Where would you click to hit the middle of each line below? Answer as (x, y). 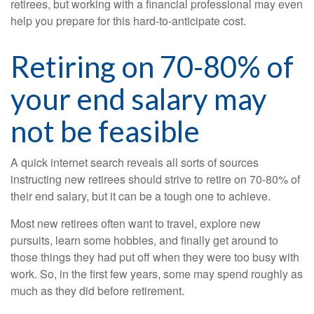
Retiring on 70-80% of (152, 67)
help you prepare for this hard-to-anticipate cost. (128, 21)
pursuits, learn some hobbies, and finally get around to (144, 240)
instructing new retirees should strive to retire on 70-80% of (155, 179)
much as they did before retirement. (97, 291)
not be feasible (105, 131)
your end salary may (139, 99)
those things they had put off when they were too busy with (155, 257)
